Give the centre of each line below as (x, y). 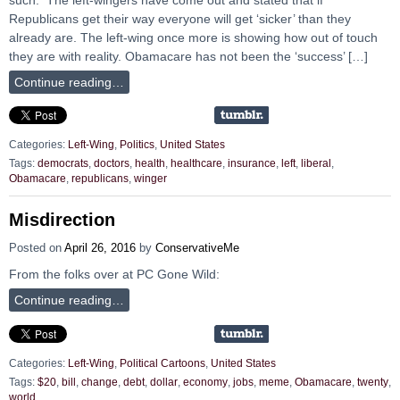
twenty (373, 382)
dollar (164, 382)
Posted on (37, 248)
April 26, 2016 (100, 248)
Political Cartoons (162, 364)
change (100, 382)
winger (150, 178)
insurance (252, 163)
